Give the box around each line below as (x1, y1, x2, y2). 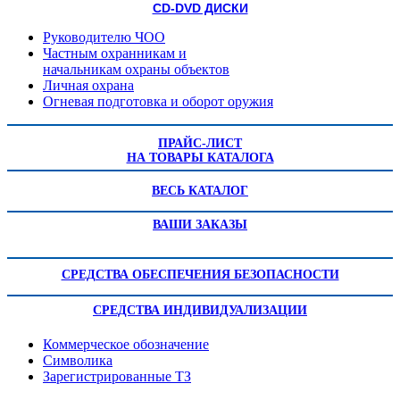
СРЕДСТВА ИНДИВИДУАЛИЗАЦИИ (93, 304, 307, 318)
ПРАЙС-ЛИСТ (158, 137, 242, 151)
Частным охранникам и (43, 46, 187, 62)
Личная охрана (43, 78, 134, 94)
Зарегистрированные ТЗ (43, 369, 191, 385)
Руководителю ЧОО (43, 29, 165, 46)
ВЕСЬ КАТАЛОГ (152, 184, 248, 198)
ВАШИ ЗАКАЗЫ (153, 218, 247, 232)
